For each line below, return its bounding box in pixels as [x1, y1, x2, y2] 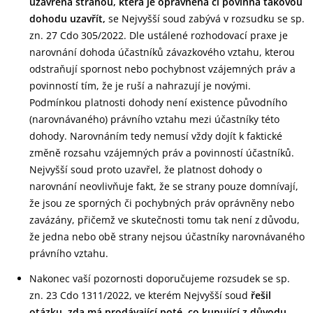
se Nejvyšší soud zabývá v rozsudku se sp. [105, 12, 305, 25]
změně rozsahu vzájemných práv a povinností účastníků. [29, 146, 294, 159]
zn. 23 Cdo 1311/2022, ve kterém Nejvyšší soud [29, 289, 251, 302]
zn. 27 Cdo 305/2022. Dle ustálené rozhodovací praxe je [29, 29, 288, 42]
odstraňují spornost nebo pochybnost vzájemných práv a [29, 62, 296, 75]
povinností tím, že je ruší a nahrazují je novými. [29, 79, 251, 92]
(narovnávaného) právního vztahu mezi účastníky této [29, 112, 279, 126]
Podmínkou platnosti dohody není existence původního [29, 96, 287, 109]
